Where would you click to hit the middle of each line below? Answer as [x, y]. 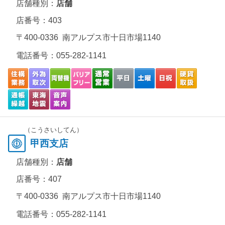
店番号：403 [39, 20]
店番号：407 [39, 179]
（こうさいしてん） [53, 130]
